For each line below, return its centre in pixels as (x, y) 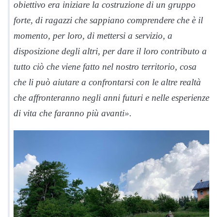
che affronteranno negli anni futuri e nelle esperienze (111, 97)
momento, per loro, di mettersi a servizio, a (93, 35)
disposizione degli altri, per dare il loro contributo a (110, 51)
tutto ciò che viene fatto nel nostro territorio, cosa (105, 66)
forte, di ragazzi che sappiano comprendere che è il (108, 20)
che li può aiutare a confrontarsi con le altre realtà (107, 82)
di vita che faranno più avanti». (73, 113)
